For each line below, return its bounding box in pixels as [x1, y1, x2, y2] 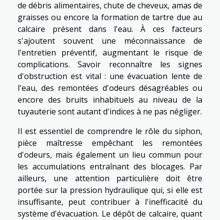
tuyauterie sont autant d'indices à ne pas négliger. [18, 106, 202, 117]
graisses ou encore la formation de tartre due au [18, 11, 202, 23]
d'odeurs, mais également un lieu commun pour [18, 149, 202, 160]
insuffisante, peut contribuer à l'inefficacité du [18, 196, 202, 207]
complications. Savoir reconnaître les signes [18, 58, 202, 70]
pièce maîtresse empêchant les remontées [18, 137, 202, 148]
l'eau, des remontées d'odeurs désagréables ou [18, 82, 202, 93]
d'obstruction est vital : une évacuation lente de [18, 70, 202, 82]
